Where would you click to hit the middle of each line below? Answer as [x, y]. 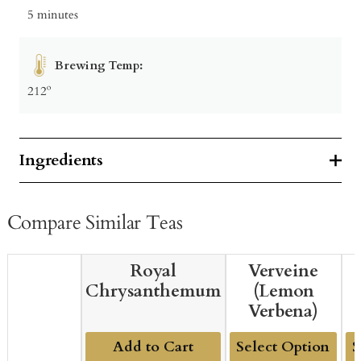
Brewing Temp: [99, 65]
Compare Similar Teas [95, 222]
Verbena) [284, 312]
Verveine [284, 272]
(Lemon [283, 292]
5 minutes [53, 14]
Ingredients [61, 160]
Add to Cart [154, 347]
